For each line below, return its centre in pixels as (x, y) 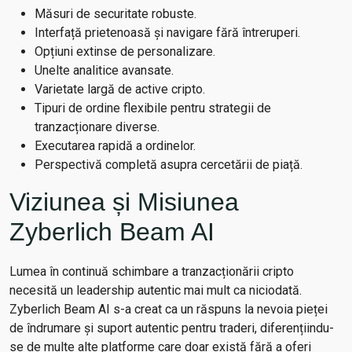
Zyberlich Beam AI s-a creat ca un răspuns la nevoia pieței (169, 309)
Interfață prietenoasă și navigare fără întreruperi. (167, 33)
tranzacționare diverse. (97, 127)
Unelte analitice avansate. (104, 70)
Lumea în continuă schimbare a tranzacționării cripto (152, 271)
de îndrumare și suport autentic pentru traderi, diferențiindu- (172, 328)
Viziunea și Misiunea (124, 202)
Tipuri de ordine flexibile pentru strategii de (153, 108)
